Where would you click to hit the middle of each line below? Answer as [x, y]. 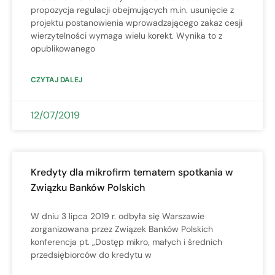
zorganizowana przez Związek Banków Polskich [122, 229]
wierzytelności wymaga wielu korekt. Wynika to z [126, 35]
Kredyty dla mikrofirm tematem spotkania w [132, 172]
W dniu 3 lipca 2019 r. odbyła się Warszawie [118, 216]
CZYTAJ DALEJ [56, 79]
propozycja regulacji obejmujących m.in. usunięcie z [132, 10]
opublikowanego [63, 48]
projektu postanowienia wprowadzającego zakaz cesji [137, 22]
